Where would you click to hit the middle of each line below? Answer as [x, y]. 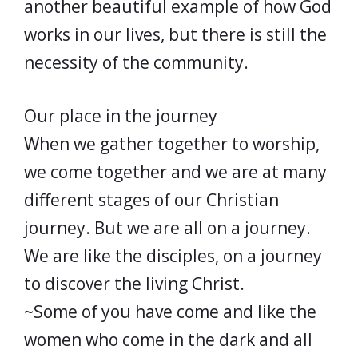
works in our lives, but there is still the [175, 34]
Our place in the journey [121, 115]
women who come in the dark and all [168, 339]
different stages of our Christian [151, 199]
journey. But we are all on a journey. [167, 227]
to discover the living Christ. [134, 283]
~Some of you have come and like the [170, 311]
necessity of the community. [136, 62]
